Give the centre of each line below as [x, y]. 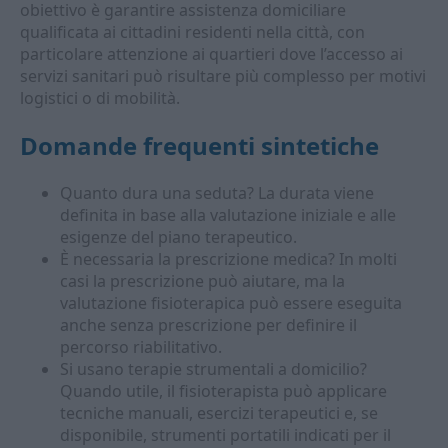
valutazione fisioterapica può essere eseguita [231, 303]
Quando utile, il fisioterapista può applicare [223, 391]
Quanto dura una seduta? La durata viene [217, 193]
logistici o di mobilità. [100, 98]
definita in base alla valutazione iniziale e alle [228, 215]
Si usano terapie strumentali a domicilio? [213, 369]
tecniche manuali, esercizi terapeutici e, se [219, 413]
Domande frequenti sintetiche [199, 145]
